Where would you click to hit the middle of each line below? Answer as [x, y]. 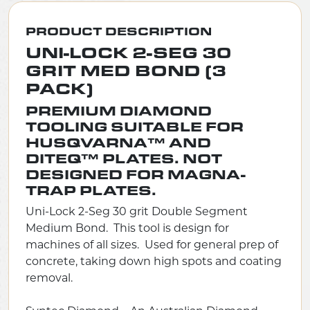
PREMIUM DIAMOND [119, 110]
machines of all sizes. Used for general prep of [152, 245]
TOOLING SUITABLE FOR [135, 126]
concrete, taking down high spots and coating [154, 262]
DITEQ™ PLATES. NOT [124, 158]
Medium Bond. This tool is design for [127, 228]
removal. [49, 278]
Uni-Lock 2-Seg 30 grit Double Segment [137, 212]
